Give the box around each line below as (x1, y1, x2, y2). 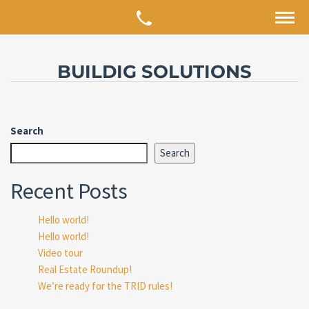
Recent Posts (10, 177, 128, 205)
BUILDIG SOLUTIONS (57, 61, 252, 83)
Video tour (38, 246, 83, 259)
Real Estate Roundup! (38, 263, 132, 276)
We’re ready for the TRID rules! (38, 279, 172, 292)
